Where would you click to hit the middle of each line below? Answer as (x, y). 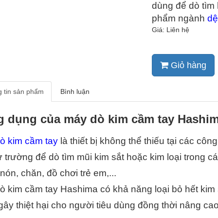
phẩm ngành (180, 18)
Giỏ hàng (189, 65)
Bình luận (75, 91)
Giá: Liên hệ (171, 30)
